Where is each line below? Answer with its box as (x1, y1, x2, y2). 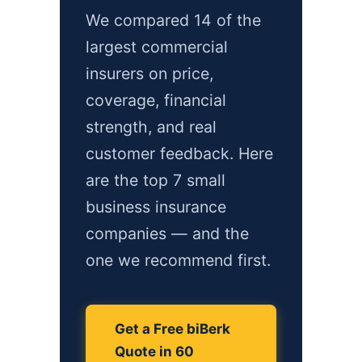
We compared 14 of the (86, 11, 261, 30)
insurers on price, (86, 64, 213, 83)
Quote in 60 (115, 343, 194, 360)
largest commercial (86, 37, 228, 57)
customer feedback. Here (86, 144, 273, 163)
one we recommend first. (86, 250, 271, 270)
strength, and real (86, 117, 217, 137)
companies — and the (86, 224, 249, 243)
